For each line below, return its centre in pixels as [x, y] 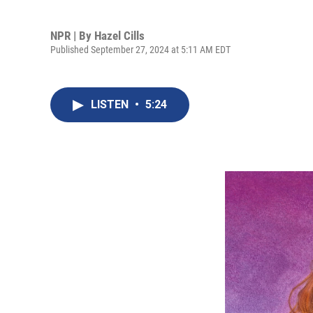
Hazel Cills [119, 35]
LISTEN [111, 104]
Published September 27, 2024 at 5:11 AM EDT [140, 49]
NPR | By [72, 35]
